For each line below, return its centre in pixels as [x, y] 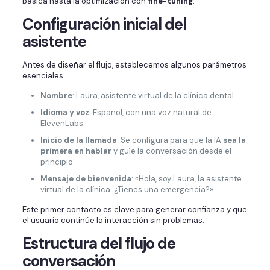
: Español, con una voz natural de [150, 113]
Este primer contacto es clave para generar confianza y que [134, 210]
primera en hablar [76, 151]
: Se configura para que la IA [170, 140]
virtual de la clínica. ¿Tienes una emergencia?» [127, 190]
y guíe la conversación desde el [171, 151]
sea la [234, 140]
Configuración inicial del [104, 24]
